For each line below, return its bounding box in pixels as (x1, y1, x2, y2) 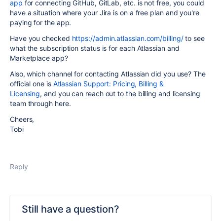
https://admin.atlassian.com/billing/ (72, 34, 184, 42)
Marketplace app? (10, 54, 68, 62)
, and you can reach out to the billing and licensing (40, 89, 200, 98)
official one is (10, 79, 53, 88)
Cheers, (10, 115, 35, 123)
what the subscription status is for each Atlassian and (10, 44, 180, 52)
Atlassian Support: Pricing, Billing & (53, 79, 164, 88)
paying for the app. (10, 18, 72, 27)
